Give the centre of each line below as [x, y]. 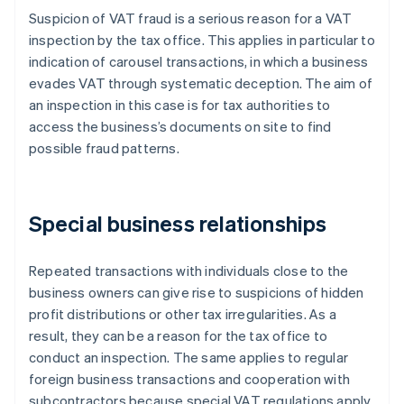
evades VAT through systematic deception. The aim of [201, 83]
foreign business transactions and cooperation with [190, 379]
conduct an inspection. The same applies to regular [189, 358]
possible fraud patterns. [104, 148]
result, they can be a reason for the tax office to [179, 336]
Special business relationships [178, 224]
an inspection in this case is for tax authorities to [180, 105]
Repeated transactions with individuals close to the [189, 271]
